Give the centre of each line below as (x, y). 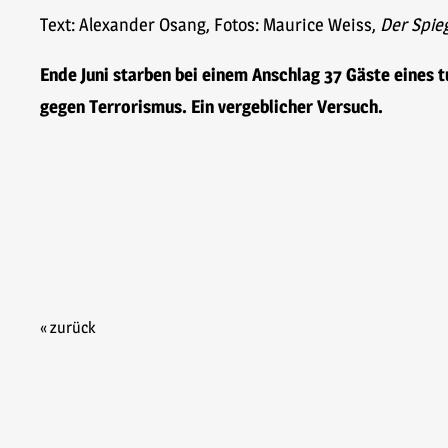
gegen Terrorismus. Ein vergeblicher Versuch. (211, 106)
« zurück (67, 327)
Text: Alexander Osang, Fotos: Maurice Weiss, (210, 24)
